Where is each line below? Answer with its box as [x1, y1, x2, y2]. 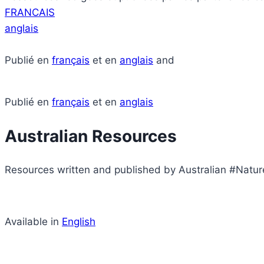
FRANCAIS [5, 6, 55, 18]
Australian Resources [5, 126, 177, 147]
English [62, 216, 95, 228]
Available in [5, 216, 62, 228]
